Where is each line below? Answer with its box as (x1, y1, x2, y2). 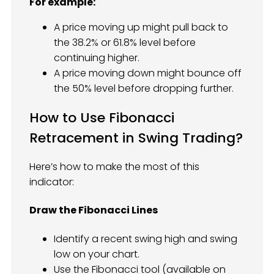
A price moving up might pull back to (54, 20, 228, 34)
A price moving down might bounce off (54, 65, 242, 80)
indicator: (29, 175, 74, 190)
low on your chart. (54, 246, 139, 261)
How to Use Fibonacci (29, 108, 174, 127)
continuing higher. (54, 50, 139, 65)
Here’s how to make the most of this (29, 160, 199, 174)
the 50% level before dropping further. (54, 81, 234, 95)
